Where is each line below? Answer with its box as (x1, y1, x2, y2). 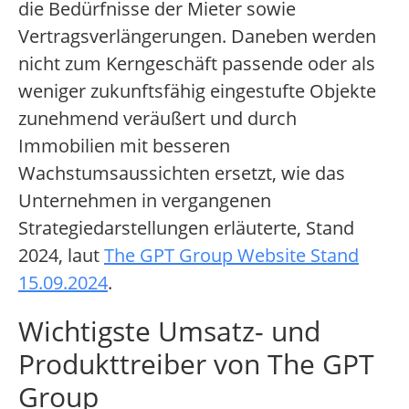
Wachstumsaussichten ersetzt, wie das (18, 161, 345, 186)
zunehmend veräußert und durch (18, 106, 297, 131)
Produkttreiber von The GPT (18, 345, 374, 383)
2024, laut (18, 243, 104, 268)
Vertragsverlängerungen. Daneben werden (18, 24, 376, 49)
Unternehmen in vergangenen (18, 188, 271, 214)
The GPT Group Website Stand (104, 243, 359, 268)
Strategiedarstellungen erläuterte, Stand (18, 215, 354, 241)
